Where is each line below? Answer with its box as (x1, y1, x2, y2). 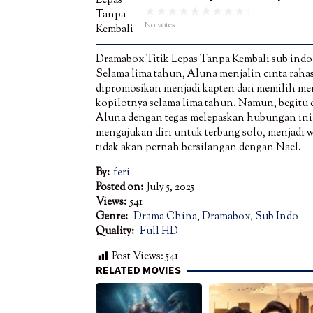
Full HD (140, 224, 178, 240)
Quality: (96, 224, 136, 240)
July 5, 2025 (147, 180, 194, 196)
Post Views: (112, 249, 163, 265)
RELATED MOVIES (96, 263, 181, 277)
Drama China (133, 210, 197, 225)
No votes (145, 19, 175, 32)
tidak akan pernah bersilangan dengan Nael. (96, 140, 301, 156)
